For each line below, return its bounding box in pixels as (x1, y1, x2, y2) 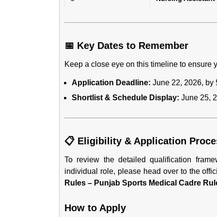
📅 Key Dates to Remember (64, 40, 188, 51)
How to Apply (64, 202, 126, 213)
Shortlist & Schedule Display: (72, 93, 179, 102)
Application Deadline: (72, 78, 151, 87)
